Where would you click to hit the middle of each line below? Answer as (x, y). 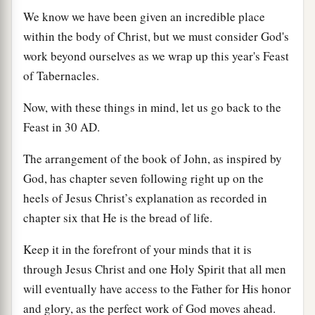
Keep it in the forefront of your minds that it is (137, 249)
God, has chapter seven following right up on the (143, 178)
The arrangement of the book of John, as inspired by (153, 158)
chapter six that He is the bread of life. (118, 217)
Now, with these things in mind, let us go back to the (152, 107)
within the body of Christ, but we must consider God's (156, 36)
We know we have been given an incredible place (144, 16)
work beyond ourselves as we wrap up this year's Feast (156, 56)
